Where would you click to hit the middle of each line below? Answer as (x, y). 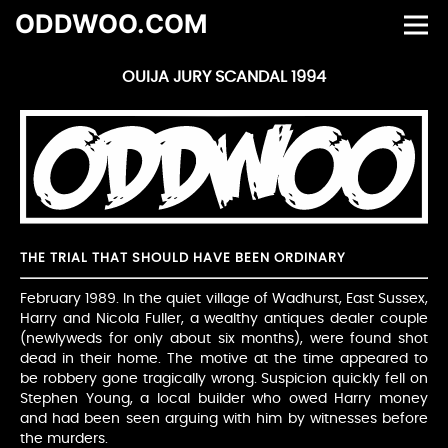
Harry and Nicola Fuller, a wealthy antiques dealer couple (224, 319)
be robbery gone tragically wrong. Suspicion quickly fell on (224, 379)
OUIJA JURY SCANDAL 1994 (224, 76)
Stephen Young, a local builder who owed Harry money (224, 399)
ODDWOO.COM (111, 23)
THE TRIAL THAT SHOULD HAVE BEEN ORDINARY (183, 259)
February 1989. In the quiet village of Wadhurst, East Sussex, (224, 299)
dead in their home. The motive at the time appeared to (224, 359)
